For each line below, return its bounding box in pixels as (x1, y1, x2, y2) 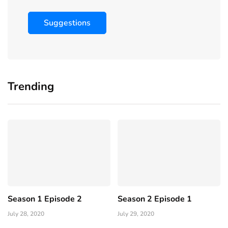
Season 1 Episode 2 (8, 193, 82, 205)
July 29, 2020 (118, 210, 154, 218)
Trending (8, 79, 54, 95)
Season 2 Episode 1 (118, 193, 192, 205)
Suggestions (44, 17, 91, 29)
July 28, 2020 (8, 210, 44, 218)
